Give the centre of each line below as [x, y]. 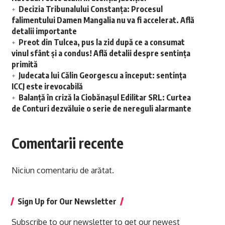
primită [24, 65]
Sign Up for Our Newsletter [67, 202]
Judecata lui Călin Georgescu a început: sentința [102, 76]
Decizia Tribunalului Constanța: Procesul [90, 9]
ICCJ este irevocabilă [47, 87]
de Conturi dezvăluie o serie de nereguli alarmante [101, 109]
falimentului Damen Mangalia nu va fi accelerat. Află [103, 20]
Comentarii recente [67, 143]
